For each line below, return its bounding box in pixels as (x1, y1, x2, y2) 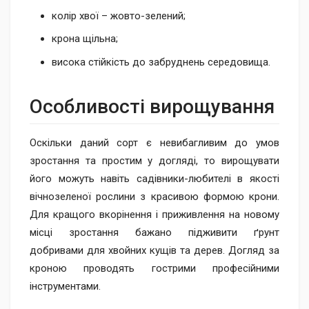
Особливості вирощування (30, 94, 275, 118)
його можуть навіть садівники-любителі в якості (30, 172, 279, 185)
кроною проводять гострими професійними (30, 261, 279, 275)
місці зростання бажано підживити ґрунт (30, 226, 279, 239)
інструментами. (30, 279, 101, 292)
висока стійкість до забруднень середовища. (52, 55, 270, 68)
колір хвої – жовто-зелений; (52, 9, 186, 22)
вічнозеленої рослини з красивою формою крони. (30, 190, 279, 203)
